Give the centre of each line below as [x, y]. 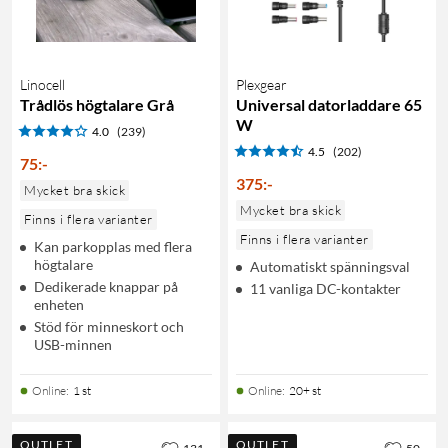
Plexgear [261, 84]
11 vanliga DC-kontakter [325, 288]
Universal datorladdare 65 [329, 104]
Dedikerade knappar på [106, 286]
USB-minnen [73, 344]
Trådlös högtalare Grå [97, 104]
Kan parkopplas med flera [113, 246]
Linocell [42, 84]
